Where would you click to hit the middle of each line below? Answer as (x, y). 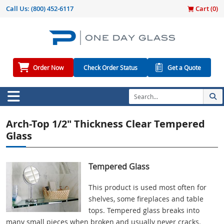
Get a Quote (184, 68)
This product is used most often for (147, 187)
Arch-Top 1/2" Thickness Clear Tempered (105, 124)
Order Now (48, 68)
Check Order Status (110, 68)
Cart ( (203, 8)
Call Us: (18, 8)
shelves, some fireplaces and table (146, 199)
